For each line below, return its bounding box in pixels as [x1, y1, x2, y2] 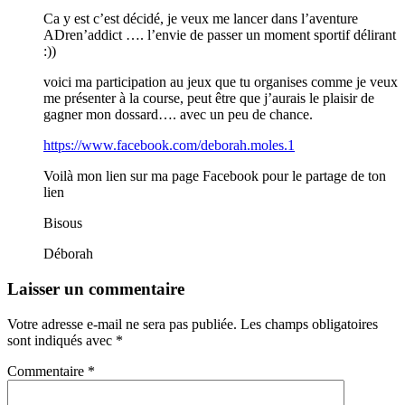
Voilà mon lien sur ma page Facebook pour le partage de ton [43, 168, 386, 184]
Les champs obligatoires [240, 316, 378, 332]
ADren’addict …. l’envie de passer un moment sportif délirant [43, 27, 396, 43]
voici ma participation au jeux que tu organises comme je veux [43, 74, 398, 90]
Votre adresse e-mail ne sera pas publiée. [7, 316, 237, 332]
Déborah [43, 246, 93, 262]
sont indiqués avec [7, 332, 116, 348]
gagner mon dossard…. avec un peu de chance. [43, 107, 313, 123]
